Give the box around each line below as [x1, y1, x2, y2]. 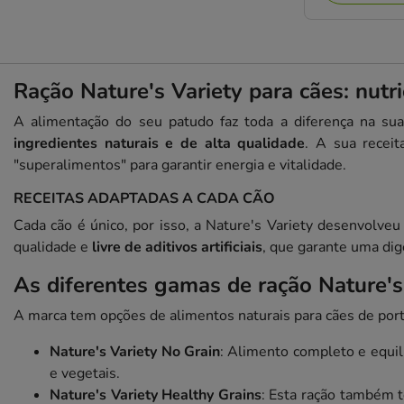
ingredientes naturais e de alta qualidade [14, 133, 306, 153]
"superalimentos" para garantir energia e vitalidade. [14, 154, 346, 175]
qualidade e [14, 236, 92, 257]
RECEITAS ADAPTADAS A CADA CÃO [14, 188, 275, 208]
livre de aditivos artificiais [92, 236, 262, 257]
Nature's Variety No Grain [50, 341, 221, 362]
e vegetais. [50, 363, 120, 383]
